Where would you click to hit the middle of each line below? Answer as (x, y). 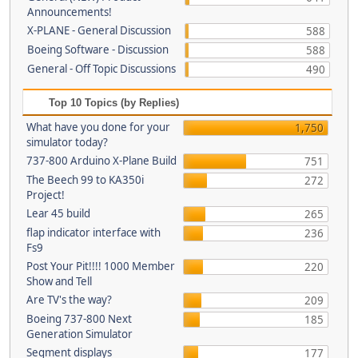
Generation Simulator (79, 334)
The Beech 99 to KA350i (85, 180)
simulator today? (67, 142)
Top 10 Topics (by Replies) (112, 103)
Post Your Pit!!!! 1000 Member (100, 266)
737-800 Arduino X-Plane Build (101, 161)
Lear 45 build (58, 213)
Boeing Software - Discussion (98, 50)
